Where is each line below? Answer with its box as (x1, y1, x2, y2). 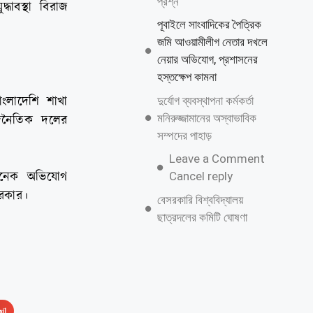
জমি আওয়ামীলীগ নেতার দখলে (156, 35, 268, 49)
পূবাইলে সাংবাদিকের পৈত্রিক (156, 17, 261, 31)
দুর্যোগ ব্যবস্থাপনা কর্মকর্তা (156, 93, 254, 108)
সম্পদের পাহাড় (156, 128, 212, 143)
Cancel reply (168, 169, 233, 183)
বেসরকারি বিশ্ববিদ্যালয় (156, 192, 243, 207)
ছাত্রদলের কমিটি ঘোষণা (156, 210, 247, 224)
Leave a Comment (168, 152, 265, 166)
